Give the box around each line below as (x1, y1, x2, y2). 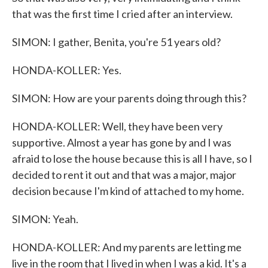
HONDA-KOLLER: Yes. (12, 63, 121, 77)
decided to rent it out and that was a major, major (12, 168, 236, 181)
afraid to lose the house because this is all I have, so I (12, 152, 252, 165)
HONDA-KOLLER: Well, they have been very (12, 120, 223, 133)
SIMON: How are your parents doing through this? (12, 92, 246, 105)
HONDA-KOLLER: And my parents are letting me (12, 240, 242, 254)
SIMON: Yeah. (12, 212, 78, 226)
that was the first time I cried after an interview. (12, 7, 233, 20)
